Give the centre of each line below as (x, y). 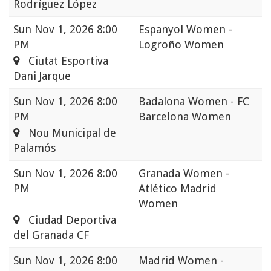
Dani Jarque (42, 76)
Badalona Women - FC (194, 102)
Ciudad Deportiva (68, 220)
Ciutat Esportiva (64, 61)
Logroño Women (181, 45)
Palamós (34, 148)
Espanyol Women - (185, 30)
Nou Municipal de (68, 133)
